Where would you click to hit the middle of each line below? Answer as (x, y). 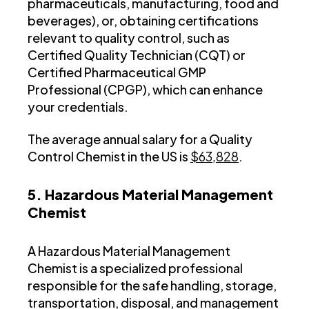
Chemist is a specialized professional (135, 268)
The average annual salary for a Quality (140, 139)
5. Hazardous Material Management (150, 195)
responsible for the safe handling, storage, (152, 286)
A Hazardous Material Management (129, 251)
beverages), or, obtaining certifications (143, 21)
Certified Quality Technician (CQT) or (137, 55)
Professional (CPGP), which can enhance (145, 90)
